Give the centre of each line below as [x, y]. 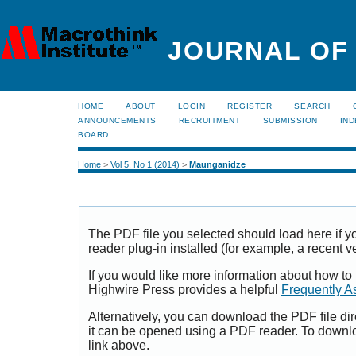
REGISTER [250, 106]
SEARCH [312, 106]
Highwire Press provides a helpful [185, 290]
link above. [119, 345]
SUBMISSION [290, 120]
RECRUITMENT [209, 120]
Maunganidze [217, 165]
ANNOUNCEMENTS [117, 120]
